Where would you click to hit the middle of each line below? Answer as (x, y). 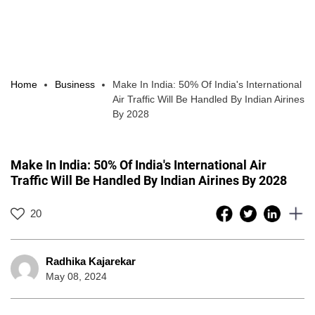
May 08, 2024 (76, 276)
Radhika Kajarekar (91, 261)
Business (75, 84)
